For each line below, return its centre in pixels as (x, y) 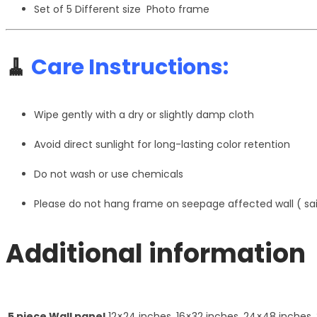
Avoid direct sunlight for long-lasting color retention (162, 145)
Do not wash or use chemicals (109, 174)
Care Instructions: (130, 68)
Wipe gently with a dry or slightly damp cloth (144, 115)
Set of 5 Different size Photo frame (122, 10)
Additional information (156, 254)
